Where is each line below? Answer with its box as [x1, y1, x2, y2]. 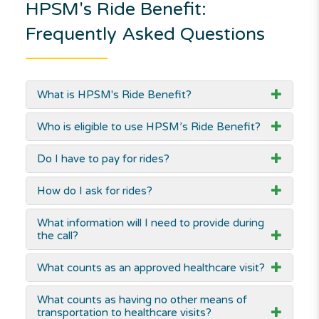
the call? [36, 229, 78, 243]
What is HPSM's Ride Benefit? [36, 88, 192, 102]
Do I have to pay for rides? [36, 152, 169, 166]
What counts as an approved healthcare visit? [36, 261, 265, 275]
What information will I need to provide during [36, 216, 264, 230]
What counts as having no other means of [36, 293, 247, 307]
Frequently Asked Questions [25, 23, 265, 46]
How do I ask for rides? [36, 184, 152, 198]
